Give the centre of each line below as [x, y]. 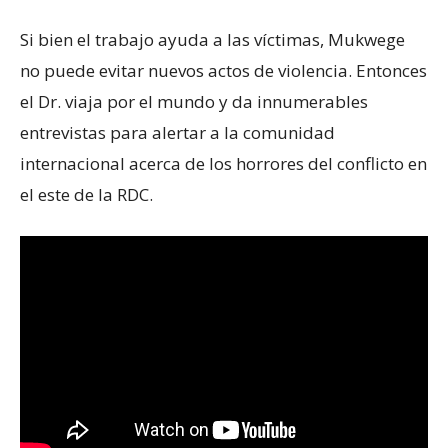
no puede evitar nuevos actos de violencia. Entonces [223, 70]
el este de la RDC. [86, 194]
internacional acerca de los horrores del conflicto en [223, 163]
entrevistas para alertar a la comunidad [177, 132]
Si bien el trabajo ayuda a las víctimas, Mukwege [212, 39]
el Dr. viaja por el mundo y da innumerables [194, 101]
